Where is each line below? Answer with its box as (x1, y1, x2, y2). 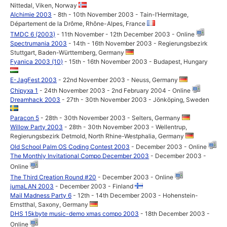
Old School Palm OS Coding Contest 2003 (10, 143, 130, 150)
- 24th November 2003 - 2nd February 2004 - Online (38, 87, 193, 94)
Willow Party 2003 (10, 123, 63, 131)
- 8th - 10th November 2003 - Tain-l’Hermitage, (52, 11, 189, 18)
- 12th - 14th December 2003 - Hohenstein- (71, 192, 199, 199)
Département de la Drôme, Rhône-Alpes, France (10, 20, 147, 27)
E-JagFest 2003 (10, 76, 57, 84)
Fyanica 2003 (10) (10, 58, 63, 65)
